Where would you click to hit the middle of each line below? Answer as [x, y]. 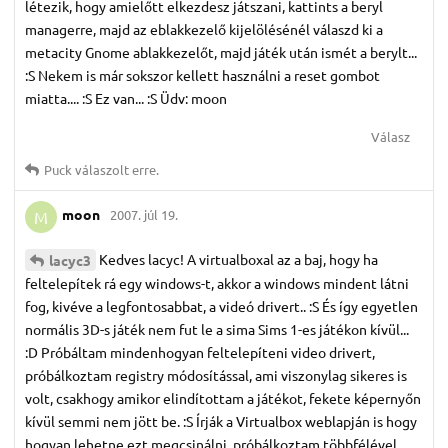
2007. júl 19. [144, 215]
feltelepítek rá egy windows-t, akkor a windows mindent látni [217, 283]
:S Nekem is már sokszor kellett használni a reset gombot [202, 74]
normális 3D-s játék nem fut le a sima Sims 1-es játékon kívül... [217, 329]
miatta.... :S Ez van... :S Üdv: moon [126, 97]
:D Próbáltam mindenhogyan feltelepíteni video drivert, [200, 352]
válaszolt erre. [115, 169]
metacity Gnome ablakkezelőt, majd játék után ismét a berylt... [221, 51]
